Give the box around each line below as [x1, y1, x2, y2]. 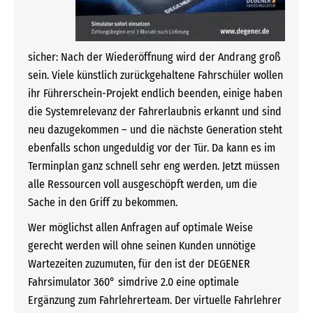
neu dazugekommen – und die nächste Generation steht [28, 123, 282, 137]
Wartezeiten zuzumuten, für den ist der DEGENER [28, 257, 250, 271]
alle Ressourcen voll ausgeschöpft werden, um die [28, 177, 257, 191]
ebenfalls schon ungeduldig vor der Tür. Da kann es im [28, 141, 275, 155]
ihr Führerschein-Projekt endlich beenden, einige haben [28, 87, 282, 101]
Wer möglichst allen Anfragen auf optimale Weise [28, 221, 253, 235]
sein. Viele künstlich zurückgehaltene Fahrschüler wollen [28, 68, 283, 82]
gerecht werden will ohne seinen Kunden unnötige [28, 239, 256, 253]
